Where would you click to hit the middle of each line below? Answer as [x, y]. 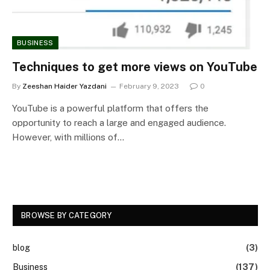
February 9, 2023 [149, 86]
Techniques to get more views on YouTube [135, 67]
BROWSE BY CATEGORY [67, 215]
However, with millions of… [68, 137]
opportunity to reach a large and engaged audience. [119, 122]
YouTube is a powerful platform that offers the [110, 108]
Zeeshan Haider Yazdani [64, 86]
